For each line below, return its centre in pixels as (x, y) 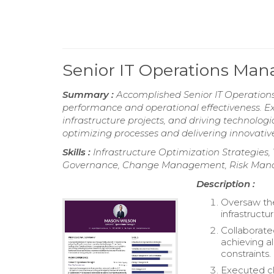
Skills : (78, 152)
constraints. (246, 254)
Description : (226, 184)
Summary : (89, 94)
